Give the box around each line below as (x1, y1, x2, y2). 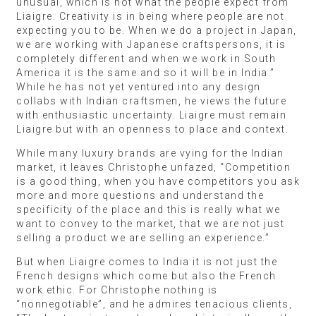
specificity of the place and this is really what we (16, 203, 281, 215)
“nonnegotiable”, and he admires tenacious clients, (16, 298, 292, 310)
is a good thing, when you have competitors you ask (16, 175, 300, 187)
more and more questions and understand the (16, 189, 264, 201)
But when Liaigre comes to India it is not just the (16, 255, 277, 267)
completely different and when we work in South (16, 52, 276, 64)
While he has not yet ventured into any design (16, 80, 261, 92)
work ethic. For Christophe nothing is (16, 284, 218, 296)
